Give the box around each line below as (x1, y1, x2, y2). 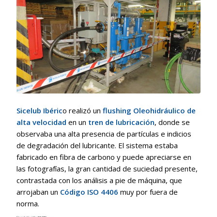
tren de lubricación (86, 117, 155, 127)
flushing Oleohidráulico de (102, 105, 196, 115)
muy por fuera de (118, 186, 178, 197)
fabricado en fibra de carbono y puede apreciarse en (16, 152, 191, 162)
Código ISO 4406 (60, 186, 118, 197)
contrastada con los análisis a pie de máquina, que (16, 175, 182, 185)
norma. (16, 198, 39, 208)
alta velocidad (16, 117, 66, 127)
